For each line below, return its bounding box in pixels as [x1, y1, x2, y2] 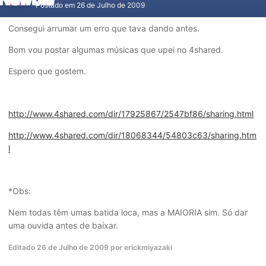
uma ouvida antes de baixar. [8, 220, 118, 230]
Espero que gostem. [8, 66, 86, 76]
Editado [8, 243, 37, 252]
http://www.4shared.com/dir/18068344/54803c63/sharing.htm [8, 130, 256, 140]
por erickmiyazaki [109, 243, 172, 252]
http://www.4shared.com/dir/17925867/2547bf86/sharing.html [8, 109, 254, 119]
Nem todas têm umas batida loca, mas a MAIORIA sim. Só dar [8, 207, 248, 217]
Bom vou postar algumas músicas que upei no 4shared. [8, 45, 223, 55]
